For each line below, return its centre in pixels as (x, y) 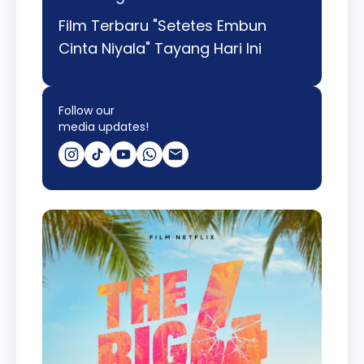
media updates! (104, 126)
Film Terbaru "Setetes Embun (162, 25)
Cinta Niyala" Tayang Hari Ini (160, 48)
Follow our (87, 110)
